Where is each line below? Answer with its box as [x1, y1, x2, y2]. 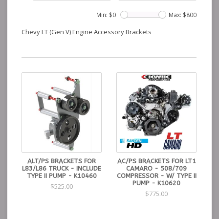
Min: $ [96, 11, 112, 19]
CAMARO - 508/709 [126, 165, 187, 172]
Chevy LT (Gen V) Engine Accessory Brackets [22, 27, 152, 36]
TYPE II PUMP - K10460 [26, 172, 97, 179]
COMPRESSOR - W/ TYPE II [116, 172, 197, 179]
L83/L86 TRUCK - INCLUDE [22, 165, 101, 172]
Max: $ [169, 11, 186, 19]
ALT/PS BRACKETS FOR [27, 157, 96, 165]
